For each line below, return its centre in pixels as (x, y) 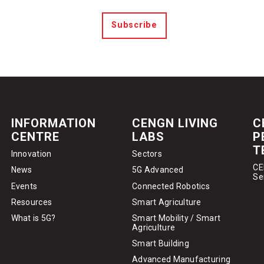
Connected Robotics (171, 186)
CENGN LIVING (175, 123)
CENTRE (35, 136)
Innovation (31, 154)
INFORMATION (53, 123)
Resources (32, 202)
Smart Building (160, 244)
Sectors (147, 154)
